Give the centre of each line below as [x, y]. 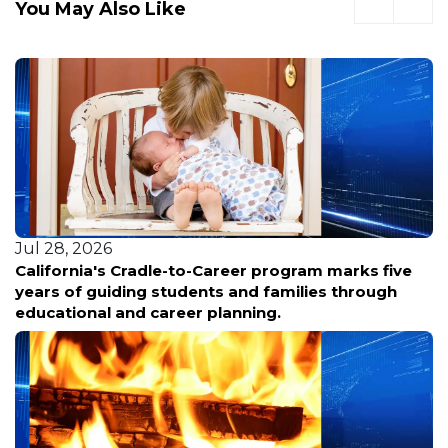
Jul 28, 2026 [63, 248]
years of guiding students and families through [206, 291]
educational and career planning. [148, 312]
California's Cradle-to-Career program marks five [213, 270]
